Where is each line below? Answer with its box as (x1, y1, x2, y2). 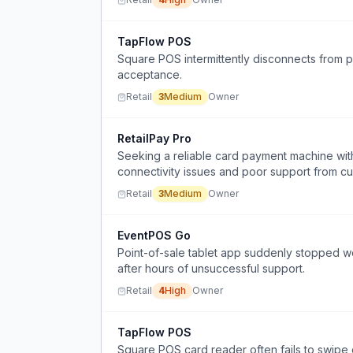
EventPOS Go (117, 229, 191, 242)
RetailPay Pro (117, 132, 191, 145)
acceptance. (117, 68, 182, 81)
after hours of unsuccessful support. (117, 262, 305, 275)
